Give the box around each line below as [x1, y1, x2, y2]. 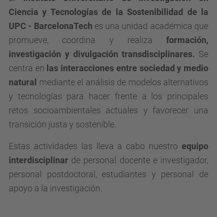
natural [9, 77, 39, 87]
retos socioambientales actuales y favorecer [9, 105, 189, 115]
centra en [9, 63, 45, 73]
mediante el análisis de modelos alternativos [39, 77, 208, 87]
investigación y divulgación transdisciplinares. [9, 49, 199, 59]
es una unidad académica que [92, 21, 209, 31]
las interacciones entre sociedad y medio [44, 63, 209, 73]
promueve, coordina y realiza [9, 35, 153, 45]
